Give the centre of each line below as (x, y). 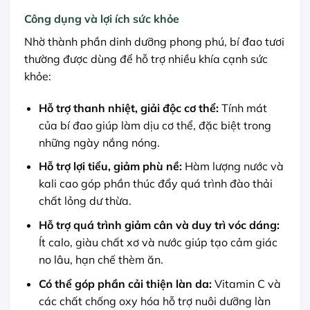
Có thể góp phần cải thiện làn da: (125, 283)
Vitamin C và (246, 283)
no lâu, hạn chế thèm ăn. (101, 259)
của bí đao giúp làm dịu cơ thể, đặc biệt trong (155, 125)
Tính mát (243, 108)
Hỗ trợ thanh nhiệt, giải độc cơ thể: (128, 108)
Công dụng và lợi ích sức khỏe (102, 18)
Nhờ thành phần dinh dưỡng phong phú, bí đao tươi (154, 41)
